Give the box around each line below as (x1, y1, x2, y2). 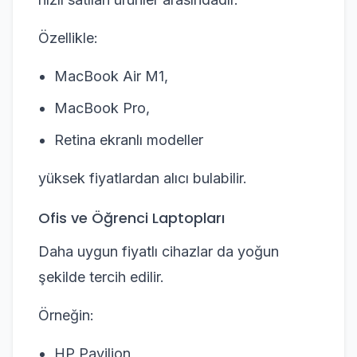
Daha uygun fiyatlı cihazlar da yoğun (38, 243, 279, 260)
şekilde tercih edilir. (38, 269, 164, 285)
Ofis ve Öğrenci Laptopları (38, 208, 225, 228)
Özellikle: (38, 29, 98, 46)
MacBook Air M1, (54, 68, 168, 84)
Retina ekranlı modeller (54, 131, 203, 148)
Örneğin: (38, 307, 94, 324)
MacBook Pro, (54, 100, 150, 116)
